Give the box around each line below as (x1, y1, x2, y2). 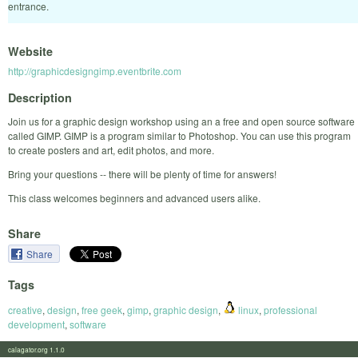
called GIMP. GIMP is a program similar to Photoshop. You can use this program (8, 128, 351, 142)
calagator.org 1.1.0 (8, 344, 74, 354)
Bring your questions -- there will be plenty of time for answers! (8, 166, 276, 181)
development (8, 316, 65, 331)
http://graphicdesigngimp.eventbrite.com (8, 64, 181, 78)
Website (8, 43, 53, 60)
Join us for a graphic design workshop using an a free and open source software (8, 113, 355, 128)
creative (8, 302, 42, 316)
